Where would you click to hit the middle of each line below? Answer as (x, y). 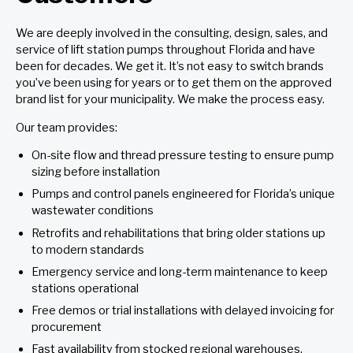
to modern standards (88, 249)
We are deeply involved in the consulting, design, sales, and (172, 33)
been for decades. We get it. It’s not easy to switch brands (170, 67)
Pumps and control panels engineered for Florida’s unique (183, 194)
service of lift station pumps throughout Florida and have (165, 50)
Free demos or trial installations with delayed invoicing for (183, 310)
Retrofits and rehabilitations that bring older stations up (178, 233)
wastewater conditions (93, 211)
